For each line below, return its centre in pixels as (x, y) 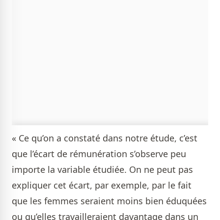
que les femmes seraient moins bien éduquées (109, 201)
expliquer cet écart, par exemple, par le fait (102, 185)
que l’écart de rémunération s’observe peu (99, 154)
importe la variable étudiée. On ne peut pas (102, 169)
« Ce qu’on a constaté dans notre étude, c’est (105, 138)
